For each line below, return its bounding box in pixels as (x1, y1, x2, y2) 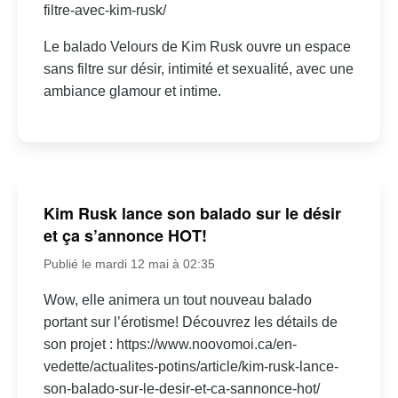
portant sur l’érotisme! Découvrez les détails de (43, 314, 338, 330)
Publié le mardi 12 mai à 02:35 (43, 257, 215, 272)
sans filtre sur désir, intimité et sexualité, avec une (43, 60, 354, 76)
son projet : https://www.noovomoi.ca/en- (43, 337, 297, 353)
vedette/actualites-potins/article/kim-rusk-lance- (43, 359, 338, 375)
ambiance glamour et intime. (43, 83, 221, 99)
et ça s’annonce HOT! (43, 224, 207, 248)
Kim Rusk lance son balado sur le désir (43, 202, 341, 226)
